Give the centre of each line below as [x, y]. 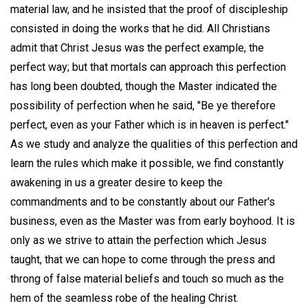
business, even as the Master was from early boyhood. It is [153, 221]
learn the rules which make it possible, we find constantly [147, 164]
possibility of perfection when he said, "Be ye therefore [143, 106]
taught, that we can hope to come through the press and [143, 260]
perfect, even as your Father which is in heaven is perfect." [150, 125]
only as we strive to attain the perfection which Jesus [139, 241]
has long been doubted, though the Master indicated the [144, 87]
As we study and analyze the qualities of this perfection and [154, 144]
